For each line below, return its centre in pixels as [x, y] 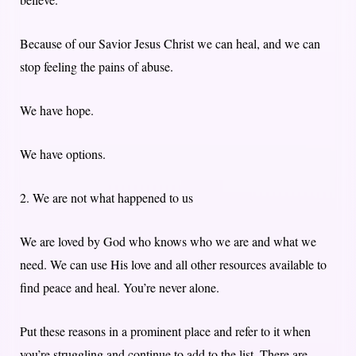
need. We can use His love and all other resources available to [173, 264]
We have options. [63, 153]
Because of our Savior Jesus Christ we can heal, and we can [170, 43]
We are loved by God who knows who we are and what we [168, 241]
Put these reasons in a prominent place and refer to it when [165, 331]
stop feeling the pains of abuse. [97, 66]
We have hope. [57, 110]
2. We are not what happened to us [106, 197]
